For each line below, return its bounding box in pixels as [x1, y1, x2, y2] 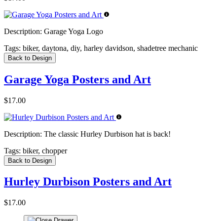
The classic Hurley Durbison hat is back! [42, 129, 171, 138]
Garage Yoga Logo [42, 27, 103, 36]
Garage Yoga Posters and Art [4, 73, 151, 86]
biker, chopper [21, 146, 67, 155]
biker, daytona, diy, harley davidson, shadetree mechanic [21, 43, 198, 52]
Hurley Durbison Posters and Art [4, 175, 172, 188]
